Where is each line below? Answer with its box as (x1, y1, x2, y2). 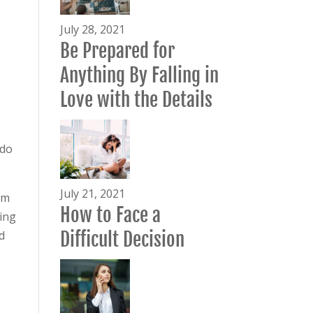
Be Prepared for (59, 39, 175, 63)
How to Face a (59, 203, 161, 227)
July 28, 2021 (59, 22, 125, 37)
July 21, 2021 (59, 186, 125, 201)
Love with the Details (59, 88, 212, 112)
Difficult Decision (59, 228, 184, 252)
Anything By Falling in (59, 64, 219, 87)
